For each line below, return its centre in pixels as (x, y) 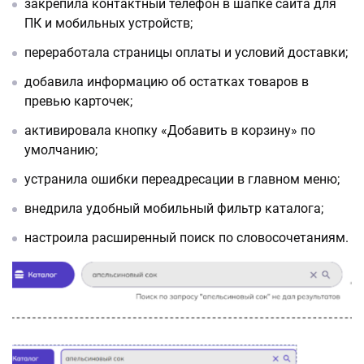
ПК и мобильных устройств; (108, 24)
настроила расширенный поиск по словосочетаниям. (186, 238)
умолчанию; (61, 150)
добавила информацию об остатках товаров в (167, 82)
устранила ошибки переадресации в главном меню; (182, 180)
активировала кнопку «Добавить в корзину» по (170, 131)
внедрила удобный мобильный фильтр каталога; (174, 209)
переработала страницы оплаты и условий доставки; (186, 53)
